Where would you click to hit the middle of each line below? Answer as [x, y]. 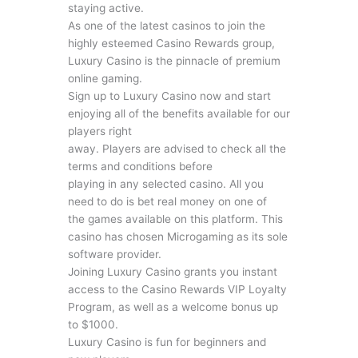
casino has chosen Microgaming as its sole [177, 236]
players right [99, 131]
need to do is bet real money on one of [167, 201]
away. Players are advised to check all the [177, 148]
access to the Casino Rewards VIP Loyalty [177, 289]
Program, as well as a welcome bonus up [173, 306]
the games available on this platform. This [175, 219]
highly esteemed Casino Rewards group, [171, 43]
